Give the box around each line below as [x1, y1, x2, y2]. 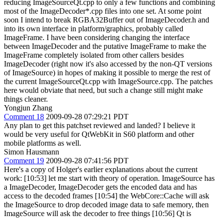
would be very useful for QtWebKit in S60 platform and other [4, 130, 194, 138]
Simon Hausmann [4, 148, 59, 156]
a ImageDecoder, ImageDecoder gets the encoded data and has [4, 183, 197, 191]
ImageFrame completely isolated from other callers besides [4, 51, 184, 59]
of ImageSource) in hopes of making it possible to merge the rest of [4, 68, 210, 77]
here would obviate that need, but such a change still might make [4, 86, 203, 94]
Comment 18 [4, 112, 44, 121]
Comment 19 [4, 156, 44, 165]
